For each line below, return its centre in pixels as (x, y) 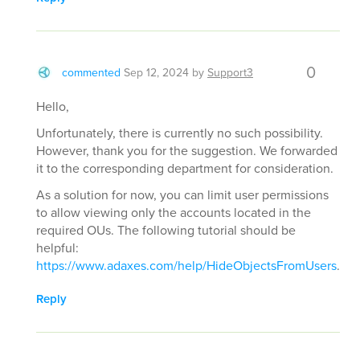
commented (91, 72)
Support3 (230, 72)
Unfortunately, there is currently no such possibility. (180, 133)
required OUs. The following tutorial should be (166, 230)
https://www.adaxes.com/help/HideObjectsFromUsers (186, 265)
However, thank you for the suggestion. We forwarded (187, 150)
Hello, (53, 106)
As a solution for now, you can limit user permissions (182, 194)
